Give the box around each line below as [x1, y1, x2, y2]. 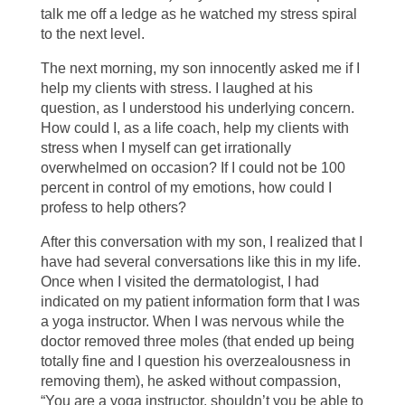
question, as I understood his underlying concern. [40, 100, 354, 117]
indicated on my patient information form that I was [40, 294, 360, 310]
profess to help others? [40, 200, 186, 216]
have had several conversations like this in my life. [40, 254, 361, 270]
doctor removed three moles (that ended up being [40, 334, 354, 350]
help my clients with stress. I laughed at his [40, 80, 313, 97]
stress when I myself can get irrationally [40, 140, 291, 156]
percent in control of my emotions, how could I [40, 180, 332, 196]
